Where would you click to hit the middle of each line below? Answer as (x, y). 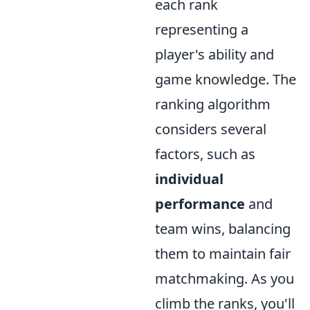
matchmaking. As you (225, 279)
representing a (202, 29)
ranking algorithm (213, 104)
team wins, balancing (223, 229)
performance (200, 204)
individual (189, 179)
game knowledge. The (226, 79)
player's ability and (215, 54)
